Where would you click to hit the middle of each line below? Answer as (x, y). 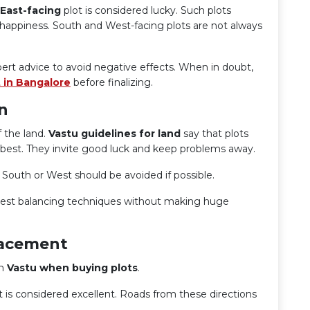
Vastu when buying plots (72, 268)
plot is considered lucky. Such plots (146, 10)
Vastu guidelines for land (115, 134)
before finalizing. (112, 82)
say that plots (215, 134)
